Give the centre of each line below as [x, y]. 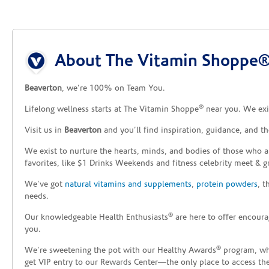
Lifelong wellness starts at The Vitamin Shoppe [112, 110]
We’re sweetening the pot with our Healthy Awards [120, 251]
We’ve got [45, 185]
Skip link [41, 47]
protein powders [227, 185]
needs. [37, 197]
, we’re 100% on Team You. [113, 89]
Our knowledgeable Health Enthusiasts [96, 218]
